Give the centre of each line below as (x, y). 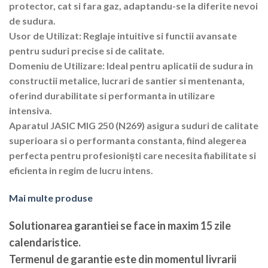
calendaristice (44, 243)
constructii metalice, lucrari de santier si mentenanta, (127, 80)
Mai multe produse (51, 197)
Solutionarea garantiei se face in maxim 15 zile (120, 226)
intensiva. (31, 110)
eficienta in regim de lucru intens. (81, 170)
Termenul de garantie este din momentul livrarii (123, 259)
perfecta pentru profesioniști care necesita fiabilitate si (133, 155)
